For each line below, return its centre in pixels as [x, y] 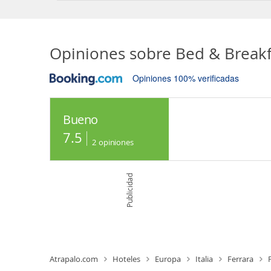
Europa [168, 259]
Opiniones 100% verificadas [186, 78]
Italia [204, 259]
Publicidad [129, 190]
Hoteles [126, 259]
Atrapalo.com [74, 259]
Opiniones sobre [110, 54]
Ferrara [240, 259]
